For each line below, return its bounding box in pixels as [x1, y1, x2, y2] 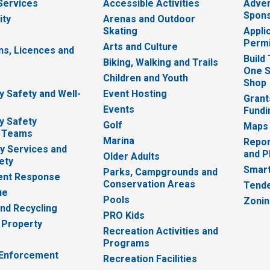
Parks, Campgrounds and [102, 166, 218, 178]
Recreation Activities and [102, 225, 218, 237]
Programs [102, 237, 149, 250]
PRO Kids [102, 210, 145, 222]
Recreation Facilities [102, 253, 197, 265]
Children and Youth [102, 72, 188, 84]
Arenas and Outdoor [102, 13, 195, 25]
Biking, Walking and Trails [102, 57, 218, 69]
